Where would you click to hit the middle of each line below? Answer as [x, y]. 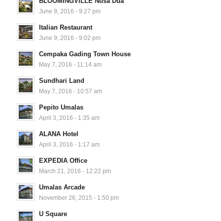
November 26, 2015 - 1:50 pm [79, 198]
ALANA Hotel [58, 134]
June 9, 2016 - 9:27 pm [70, 11]
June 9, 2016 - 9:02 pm [70, 38]
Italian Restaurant [65, 28]
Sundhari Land [61, 81]
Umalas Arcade [62, 187]
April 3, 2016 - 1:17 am [69, 145]
